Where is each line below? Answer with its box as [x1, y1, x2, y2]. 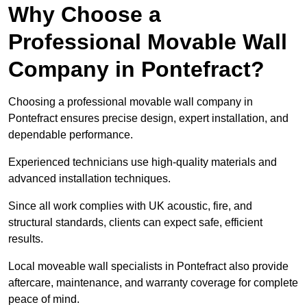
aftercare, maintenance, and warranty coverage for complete [8, 277, 298, 289]
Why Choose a [8, 2, 161, 27]
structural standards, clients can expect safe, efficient [8, 217, 262, 229]
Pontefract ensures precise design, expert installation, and [8, 112, 288, 125]
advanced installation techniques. [8, 173, 171, 185]
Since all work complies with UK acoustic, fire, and [8, 200, 252, 212]
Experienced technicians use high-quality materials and [8, 156, 277, 169]
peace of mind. [8, 293, 79, 306]
